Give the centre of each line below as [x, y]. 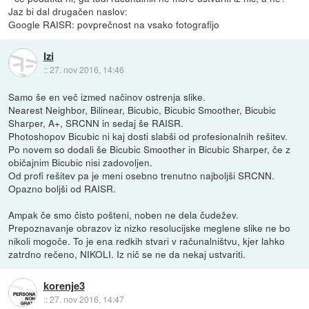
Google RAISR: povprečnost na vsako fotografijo [114, 24]
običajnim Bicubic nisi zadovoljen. [81, 162]
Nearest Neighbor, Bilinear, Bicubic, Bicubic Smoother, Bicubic [142, 110]
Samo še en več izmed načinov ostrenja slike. [107, 97]
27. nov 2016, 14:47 [87, 299]
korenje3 [64, 285]
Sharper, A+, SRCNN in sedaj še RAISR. [96, 123]
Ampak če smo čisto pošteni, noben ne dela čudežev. [124, 215]
